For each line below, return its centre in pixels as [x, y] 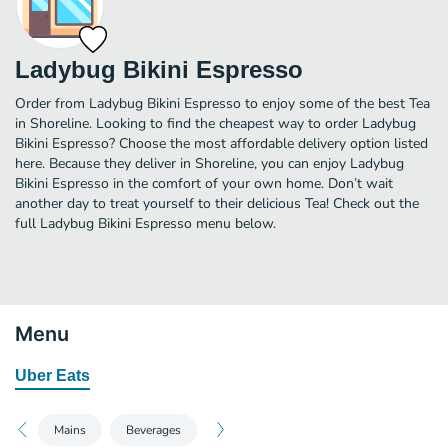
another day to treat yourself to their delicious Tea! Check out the [217, 203]
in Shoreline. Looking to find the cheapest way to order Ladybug [215, 123]
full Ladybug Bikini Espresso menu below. [145, 223]
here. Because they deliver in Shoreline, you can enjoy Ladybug [209, 163]
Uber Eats [52, 375]
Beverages [153, 429]
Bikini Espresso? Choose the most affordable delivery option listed [221, 143]
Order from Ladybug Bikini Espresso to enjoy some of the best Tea [222, 103]
